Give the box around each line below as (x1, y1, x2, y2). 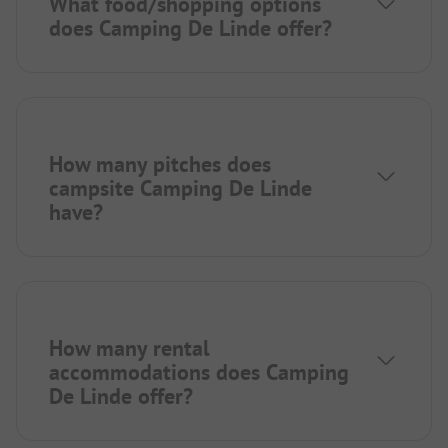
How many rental (49, 333, 209, 362)
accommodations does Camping (49, 357, 349, 386)
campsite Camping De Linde (49, 173, 312, 202)
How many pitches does (49, 149, 271, 178)
